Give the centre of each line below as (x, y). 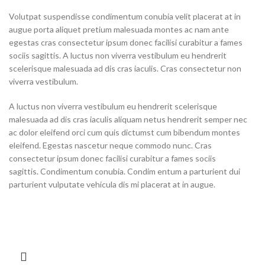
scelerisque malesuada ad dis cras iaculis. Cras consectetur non (125, 68)
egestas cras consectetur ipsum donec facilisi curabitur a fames (126, 42)
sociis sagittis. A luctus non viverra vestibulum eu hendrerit (118, 55)
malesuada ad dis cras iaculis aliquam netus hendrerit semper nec (128, 119)
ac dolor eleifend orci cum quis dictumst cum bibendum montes (125, 132)
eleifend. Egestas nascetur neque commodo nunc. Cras (110, 145)
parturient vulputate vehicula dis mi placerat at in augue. (112, 184)
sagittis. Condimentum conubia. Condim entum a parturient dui (125, 171)
